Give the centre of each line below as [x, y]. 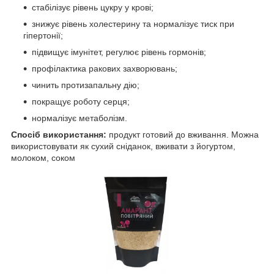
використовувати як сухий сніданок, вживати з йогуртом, [123, 146]
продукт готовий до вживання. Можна [184, 135]
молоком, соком [43, 158]
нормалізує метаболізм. [80, 118]
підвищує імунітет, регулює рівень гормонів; [119, 52]
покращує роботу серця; [81, 102]
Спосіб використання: [60, 135]
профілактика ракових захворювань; [105, 69]
